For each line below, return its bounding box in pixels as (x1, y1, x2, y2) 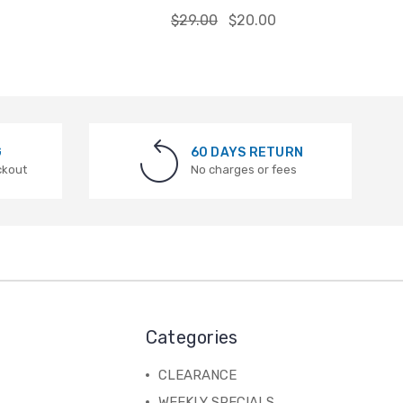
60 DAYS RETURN (190, 145, 303, 161)
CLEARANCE (157, 367, 237, 384)
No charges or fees (190, 163, 297, 177)
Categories (145, 327, 238, 349)
